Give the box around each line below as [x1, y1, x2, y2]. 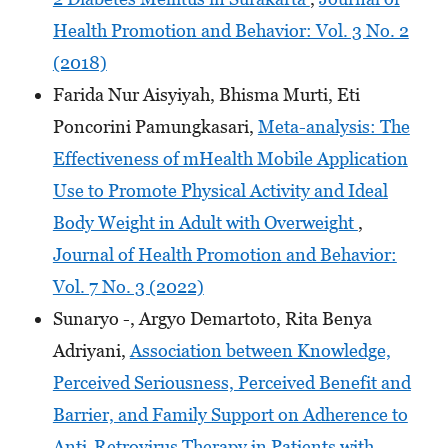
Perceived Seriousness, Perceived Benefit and [52, 372, 411, 394]
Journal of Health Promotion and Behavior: [52, 244, 397, 266]
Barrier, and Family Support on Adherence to [52, 404, 408, 426]
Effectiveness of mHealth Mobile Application [52, 148, 408, 170]
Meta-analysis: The [257, 116, 410, 138]
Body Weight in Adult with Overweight [52, 212, 358, 234]
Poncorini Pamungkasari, [52, 116, 258, 138]
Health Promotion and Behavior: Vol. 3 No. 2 [52, 20, 409, 42]
